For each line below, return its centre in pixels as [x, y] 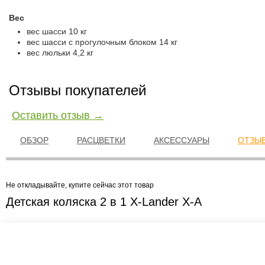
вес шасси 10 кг [57, 31]
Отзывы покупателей [77, 90]
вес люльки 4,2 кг [60, 53]
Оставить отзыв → [58, 115]
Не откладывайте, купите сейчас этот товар [80, 185]
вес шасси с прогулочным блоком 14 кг [102, 42]
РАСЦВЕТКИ [101, 140]
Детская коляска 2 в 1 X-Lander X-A [104, 202]
